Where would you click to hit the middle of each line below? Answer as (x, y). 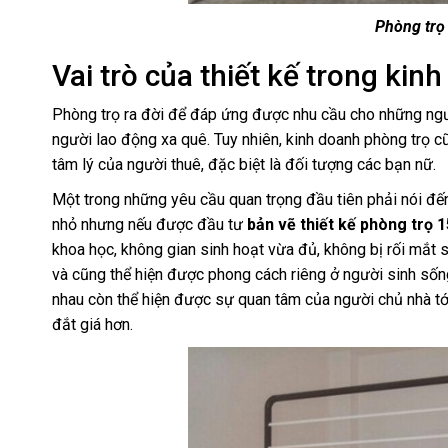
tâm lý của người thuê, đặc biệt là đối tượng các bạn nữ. (244, 165)
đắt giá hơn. (92, 325)
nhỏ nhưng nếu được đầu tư (149, 225)
